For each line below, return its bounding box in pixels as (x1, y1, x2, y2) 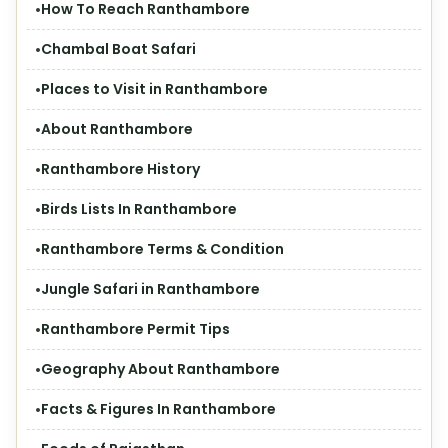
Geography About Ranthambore (41, 359, 280, 379)
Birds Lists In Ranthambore (41, 199, 237, 219)
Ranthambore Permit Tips (41, 319, 230, 339)
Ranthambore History (41, 159, 200, 179)
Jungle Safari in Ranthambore (41, 279, 260, 299)
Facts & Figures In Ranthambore (41, 399, 276, 419)
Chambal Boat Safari (41, 39, 196, 59)
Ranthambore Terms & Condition (41, 239, 284, 259)
